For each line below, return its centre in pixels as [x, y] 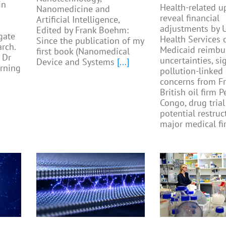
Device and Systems [76, 62]
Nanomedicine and [73, 9]
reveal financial [190, 18]
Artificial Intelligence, [78, 19]
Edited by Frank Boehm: [83, 30]
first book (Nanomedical [83, 51]
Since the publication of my [90, 40]
